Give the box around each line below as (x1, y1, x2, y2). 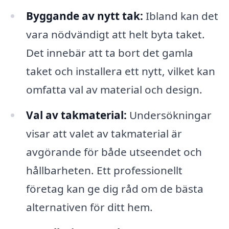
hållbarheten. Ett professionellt (26, 163, 182, 177)
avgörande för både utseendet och (26, 144, 202, 159)
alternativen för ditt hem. (26, 199, 153, 214)
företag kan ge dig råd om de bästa (26, 181, 203, 196)
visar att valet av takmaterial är (26, 126, 182, 141)
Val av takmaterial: (26, 107, 127, 122)
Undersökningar (126, 107, 212, 122)
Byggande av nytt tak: (26, 9, 143, 24)
